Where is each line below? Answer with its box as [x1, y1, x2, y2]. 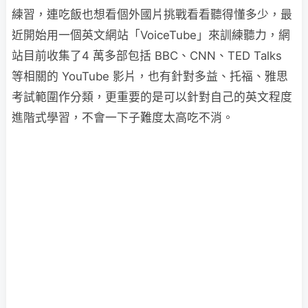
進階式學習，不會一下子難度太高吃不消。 [12, 111, 234, 124]
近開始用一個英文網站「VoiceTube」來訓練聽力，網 [12, 28, 290, 42]
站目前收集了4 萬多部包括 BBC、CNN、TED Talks [12, 49, 282, 63]
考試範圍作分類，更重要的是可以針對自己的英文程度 [12, 90, 292, 104]
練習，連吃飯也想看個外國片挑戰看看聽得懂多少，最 [12, 8, 292, 21]
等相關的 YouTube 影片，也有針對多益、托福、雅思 [12, 69, 288, 83]
